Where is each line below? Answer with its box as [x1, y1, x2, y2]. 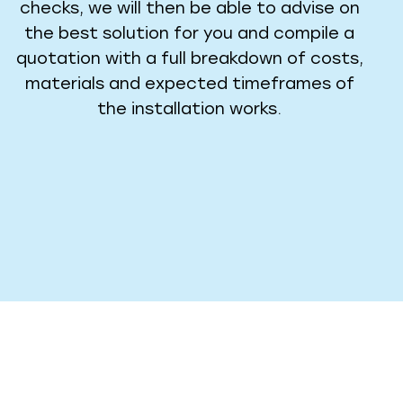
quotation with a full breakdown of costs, [15, 49, 363, 69]
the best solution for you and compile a [24, 23, 355, 44]
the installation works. [97, 99, 282, 120]
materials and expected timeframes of [24, 74, 354, 94]
